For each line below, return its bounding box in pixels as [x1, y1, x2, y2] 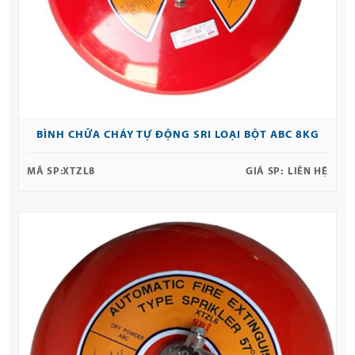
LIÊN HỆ [287, 166, 328, 177]
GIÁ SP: [245, 166, 284, 177]
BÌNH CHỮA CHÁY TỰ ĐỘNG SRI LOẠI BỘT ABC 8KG [36, 129, 319, 142]
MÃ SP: [27, 166, 63, 177]
